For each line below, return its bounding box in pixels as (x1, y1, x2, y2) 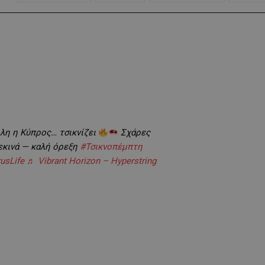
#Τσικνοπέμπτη (79, 141, 143, 153)
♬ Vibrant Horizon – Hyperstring (26, 156, 156, 167)
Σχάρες (118, 127, 151, 138)
